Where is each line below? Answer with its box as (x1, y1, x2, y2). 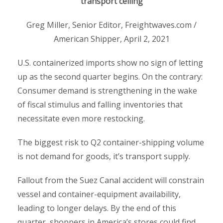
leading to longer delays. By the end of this (17, 202, 176, 214)
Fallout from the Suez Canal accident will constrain (17, 174, 204, 186)
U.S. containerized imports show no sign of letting (17, 57, 203, 68)
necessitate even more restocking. (17, 112, 145, 124)
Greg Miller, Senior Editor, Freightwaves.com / (26, 19, 197, 30)
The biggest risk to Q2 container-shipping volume (17, 136, 204, 148)
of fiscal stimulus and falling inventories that (17, 99, 183, 110)
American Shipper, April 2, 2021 (53, 33, 170, 44)
